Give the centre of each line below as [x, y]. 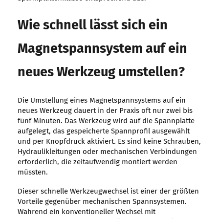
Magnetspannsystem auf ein [102, 49]
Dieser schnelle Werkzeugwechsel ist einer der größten [108, 192]
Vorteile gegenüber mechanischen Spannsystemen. [102, 202]
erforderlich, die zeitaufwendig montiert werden [97, 162]
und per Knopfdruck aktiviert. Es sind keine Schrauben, [109, 142]
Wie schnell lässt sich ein [92, 26]
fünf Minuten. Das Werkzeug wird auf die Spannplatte [106, 121]
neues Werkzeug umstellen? [101, 73]
